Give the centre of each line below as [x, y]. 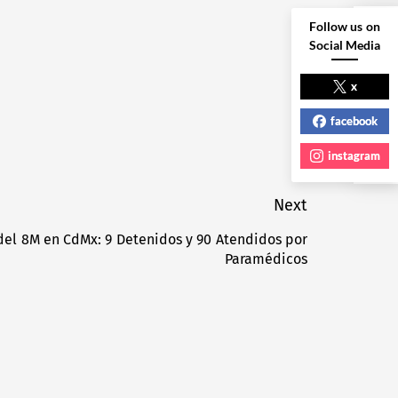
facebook [354, 121]
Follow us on [345, 26]
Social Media [345, 45]
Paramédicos [266, 259]
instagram [354, 155]
